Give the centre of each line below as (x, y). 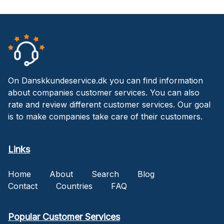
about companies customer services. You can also (104, 92)
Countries (74, 186)
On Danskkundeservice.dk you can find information (105, 80)
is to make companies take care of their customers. (105, 116)
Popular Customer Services (64, 216)
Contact (23, 186)
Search (105, 174)
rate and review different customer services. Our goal (109, 104)
